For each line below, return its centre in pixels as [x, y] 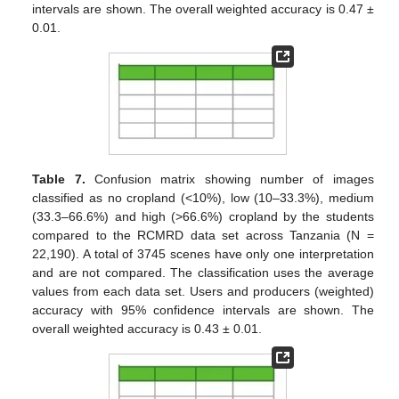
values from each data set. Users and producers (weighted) [203, 292]
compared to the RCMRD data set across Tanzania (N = [203, 236]
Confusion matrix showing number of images [229, 179]
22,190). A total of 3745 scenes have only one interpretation [203, 254]
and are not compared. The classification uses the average [203, 273]
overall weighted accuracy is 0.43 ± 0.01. [147, 329]
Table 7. [59, 179]
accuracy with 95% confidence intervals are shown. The [203, 310]
